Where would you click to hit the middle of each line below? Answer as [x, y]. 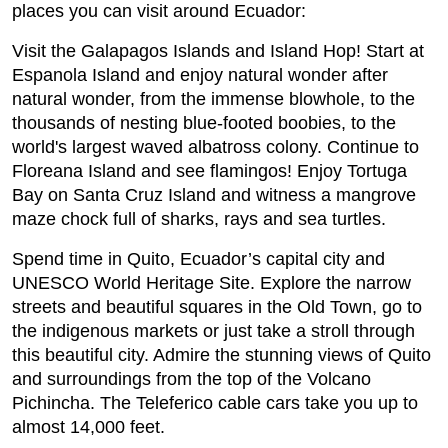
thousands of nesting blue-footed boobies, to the [204, 123]
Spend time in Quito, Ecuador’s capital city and [198, 259]
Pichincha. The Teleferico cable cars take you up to [215, 403]
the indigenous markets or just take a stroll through [213, 331]
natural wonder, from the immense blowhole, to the [213, 99]
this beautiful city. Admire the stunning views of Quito [221, 355]
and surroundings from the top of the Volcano [191, 379]
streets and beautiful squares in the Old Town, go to [217, 307]
